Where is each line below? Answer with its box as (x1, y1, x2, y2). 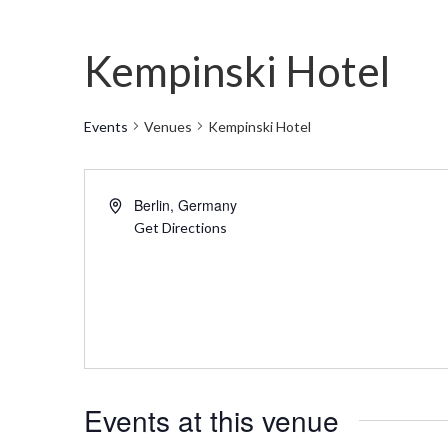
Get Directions (134, 218, 228, 236)
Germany (178, 194, 238, 215)
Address (108, 193, 160, 214)
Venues (144, 117, 192, 135)
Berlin (134, 194, 171, 215)
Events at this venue (84, 399, 339, 440)
